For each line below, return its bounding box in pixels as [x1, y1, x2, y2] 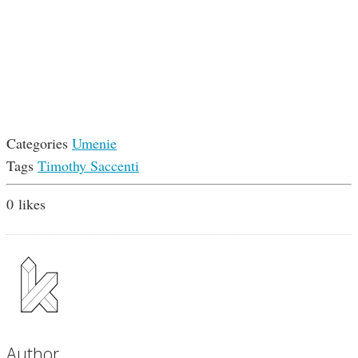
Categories [6, 133, 68, 153]
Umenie [72, 133, 117, 153]
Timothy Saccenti [38, 156, 139, 176]
